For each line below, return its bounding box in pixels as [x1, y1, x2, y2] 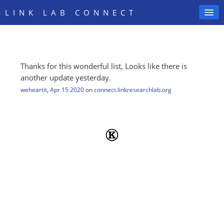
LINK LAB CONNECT [5, 7, 137, 17]
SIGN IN [10, 62, 42, 70]
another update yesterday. [20, 72, 111, 83]
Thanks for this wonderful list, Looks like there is [20, 61, 187, 71]
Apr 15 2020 [50, 86, 84, 93]
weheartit [20, 86, 47, 93]
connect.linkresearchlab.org [94, 86, 171, 93]
